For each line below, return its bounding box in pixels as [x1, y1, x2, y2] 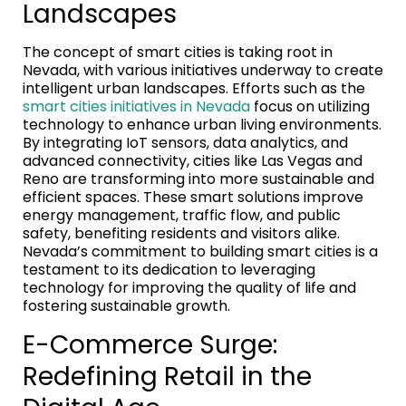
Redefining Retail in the [23, 358, 312, 394]
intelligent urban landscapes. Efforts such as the [23, 77, 365, 99]
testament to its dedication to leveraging [23, 258, 315, 280]
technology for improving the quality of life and [23, 276, 356, 298]
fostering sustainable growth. [23, 295, 230, 316]
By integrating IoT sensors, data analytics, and [23, 131, 348, 153]
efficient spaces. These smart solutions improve [23, 186, 363, 208]
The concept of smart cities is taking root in [23, 41, 333, 63]
